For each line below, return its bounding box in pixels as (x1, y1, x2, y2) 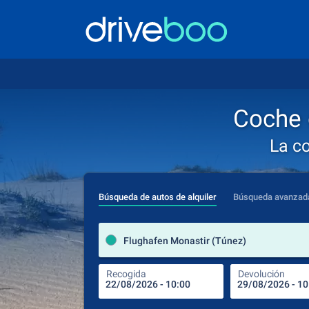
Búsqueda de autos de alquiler (99, 192, 217, 202)
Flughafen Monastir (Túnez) (123, 235, 246, 246)
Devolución (238, 268, 285, 279)
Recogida (106, 268, 146, 279)
